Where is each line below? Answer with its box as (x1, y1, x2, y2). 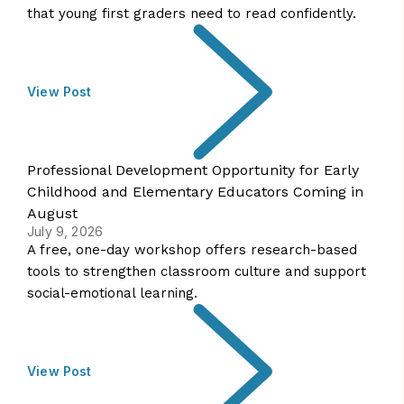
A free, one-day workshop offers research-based (27, 242, 357, 258)
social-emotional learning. (27, 285, 202, 301)
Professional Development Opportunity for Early (27, 161, 359, 179)
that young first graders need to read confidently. (27, 5, 356, 22)
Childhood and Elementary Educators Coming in (27, 183, 363, 200)
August (27, 205, 78, 222)
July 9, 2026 (27, 224, 104, 239)
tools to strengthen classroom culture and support (27, 263, 366, 280)
